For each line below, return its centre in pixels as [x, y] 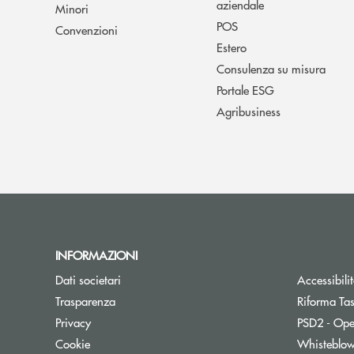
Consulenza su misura [271, 68]
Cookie [73, 343]
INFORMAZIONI [100, 254]
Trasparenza [85, 300]
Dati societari [88, 279]
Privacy [73, 322]
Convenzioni [87, 29]
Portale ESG [245, 89]
